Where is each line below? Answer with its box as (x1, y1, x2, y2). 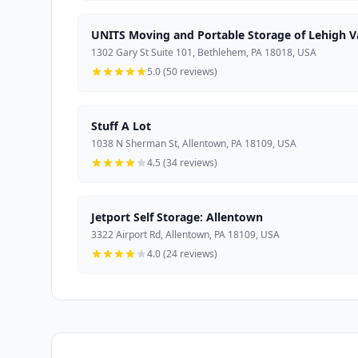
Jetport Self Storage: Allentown (91, 209, 263, 225)
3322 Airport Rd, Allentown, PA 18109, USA (91, 227, 280, 241)
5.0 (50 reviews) (147, 64, 217, 78)
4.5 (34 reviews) (147, 155, 217, 169)
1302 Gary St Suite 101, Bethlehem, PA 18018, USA (91, 45, 316, 59)
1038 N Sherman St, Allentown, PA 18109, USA (91, 136, 296, 150)
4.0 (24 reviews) (147, 246, 217, 261)
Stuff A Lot (91, 117, 151, 133)
